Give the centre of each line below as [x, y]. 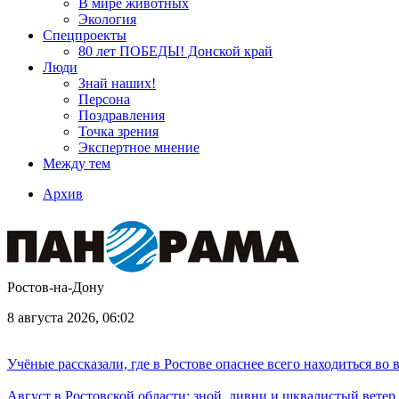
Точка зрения [118, 131]
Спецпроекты [85, 35]
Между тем [77, 163]
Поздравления [122, 115]
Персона [104, 99]
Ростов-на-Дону [56, 287]
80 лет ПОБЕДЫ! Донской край [175, 51]
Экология [107, 19]
